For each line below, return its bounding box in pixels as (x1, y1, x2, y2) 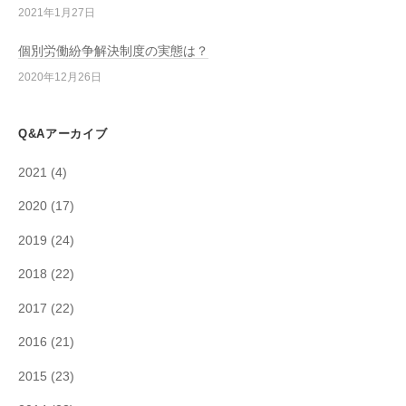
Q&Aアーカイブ (18, 127, 108, 141)
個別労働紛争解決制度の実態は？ (18, 44, 208, 59)
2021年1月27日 (18, 5, 95, 19)
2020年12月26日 (18, 71, 101, 84)
